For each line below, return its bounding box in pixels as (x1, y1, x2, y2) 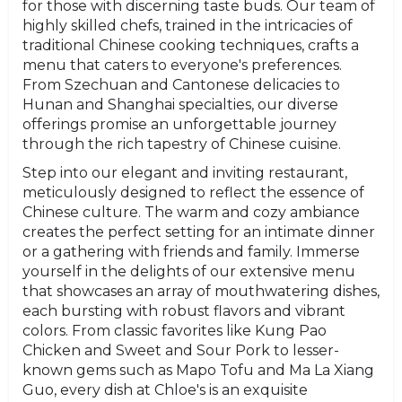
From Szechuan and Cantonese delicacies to (22, 75, 340, 93)
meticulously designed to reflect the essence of (22, 183, 364, 201)
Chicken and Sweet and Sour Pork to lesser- (22, 341, 339, 359)
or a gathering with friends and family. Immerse (22, 242, 360, 260)
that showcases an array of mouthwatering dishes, (22, 282, 380, 300)
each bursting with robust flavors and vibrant (22, 301, 345, 319)
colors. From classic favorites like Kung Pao (22, 321, 327, 339)
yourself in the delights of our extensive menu (22, 262, 355, 280)
